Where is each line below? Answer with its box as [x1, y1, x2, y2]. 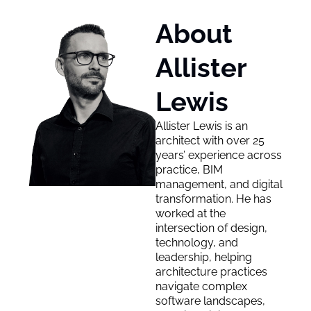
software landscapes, [155, 294, 265, 308]
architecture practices [155, 265, 267, 278]
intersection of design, [155, 221, 267, 235]
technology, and [155, 236, 238, 249]
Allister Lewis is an [155, 119, 248, 133]
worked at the [155, 207, 226, 220]
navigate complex [155, 280, 247, 293]
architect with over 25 [155, 134, 264, 147]
